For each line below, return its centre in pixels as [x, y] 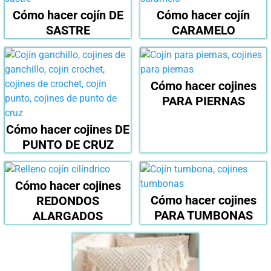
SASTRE [68, 31]
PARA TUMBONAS [203, 216]
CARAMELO [203, 31]
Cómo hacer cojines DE [68, 130]
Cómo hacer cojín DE [68, 15]
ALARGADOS [68, 216]
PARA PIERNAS [203, 101]
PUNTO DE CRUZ [68, 145]
